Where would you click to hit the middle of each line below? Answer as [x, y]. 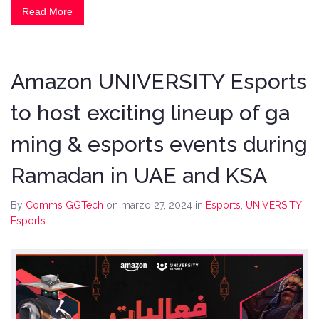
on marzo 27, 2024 [151, 205]
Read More [47, 12]
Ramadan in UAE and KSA [139, 176]
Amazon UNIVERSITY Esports [159, 82]
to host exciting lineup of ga [150, 113]
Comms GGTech [64, 205]
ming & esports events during [159, 145]
